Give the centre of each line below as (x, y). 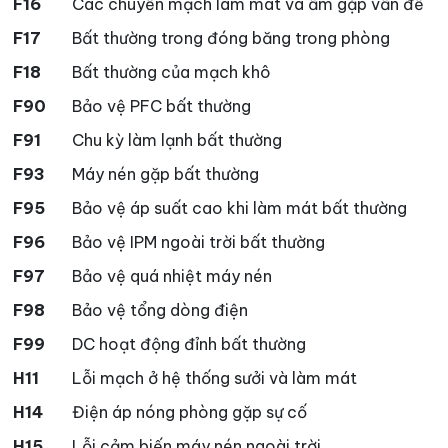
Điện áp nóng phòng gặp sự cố (189, 412)
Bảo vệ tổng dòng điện (160, 310)
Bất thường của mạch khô (171, 72)
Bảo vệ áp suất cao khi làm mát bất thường (239, 208)
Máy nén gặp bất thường (165, 174)
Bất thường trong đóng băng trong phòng (231, 38)
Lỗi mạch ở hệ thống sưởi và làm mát (214, 378)
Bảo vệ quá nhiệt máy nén (172, 276)
